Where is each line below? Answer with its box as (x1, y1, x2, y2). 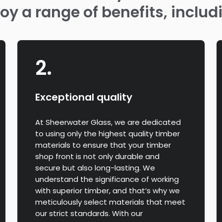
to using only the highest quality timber (35, 128, 180, 139)
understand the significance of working (35, 173, 179, 184)
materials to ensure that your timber (35, 139, 171, 150)
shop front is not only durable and (35, 151, 160, 162)
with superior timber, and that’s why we (35, 185, 180, 196)
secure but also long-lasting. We (35, 162, 156, 173)
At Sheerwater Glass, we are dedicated (35, 116, 181, 127)
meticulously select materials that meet (35, 196, 186, 207)
